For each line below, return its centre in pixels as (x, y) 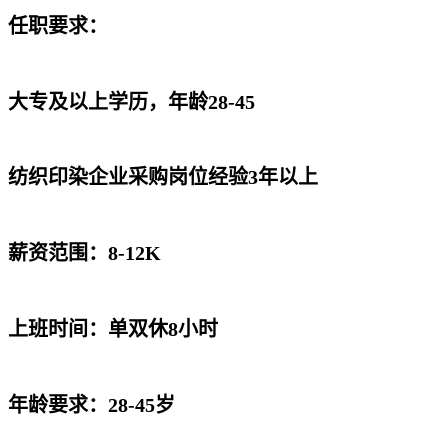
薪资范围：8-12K (84, 253)
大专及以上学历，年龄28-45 (131, 101)
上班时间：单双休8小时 (113, 328)
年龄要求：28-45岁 (91, 404)
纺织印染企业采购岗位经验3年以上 (163, 177)
